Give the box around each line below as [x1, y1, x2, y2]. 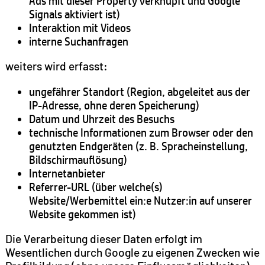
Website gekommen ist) [28, 206, 136, 221]
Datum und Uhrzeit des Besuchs [28, 111, 174, 125]
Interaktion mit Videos [28, 21, 131, 35]
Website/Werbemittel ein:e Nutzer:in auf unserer [28, 193, 252, 207]
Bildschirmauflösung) [28, 152, 127, 166]
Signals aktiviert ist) [28, 7, 120, 21]
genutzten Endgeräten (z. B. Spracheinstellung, [28, 138, 248, 153]
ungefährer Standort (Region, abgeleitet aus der [28, 84, 250, 98]
